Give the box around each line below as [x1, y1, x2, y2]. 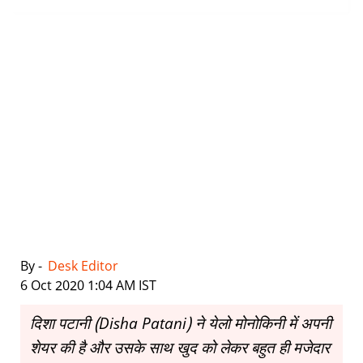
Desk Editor [48, 258, 122, 275]
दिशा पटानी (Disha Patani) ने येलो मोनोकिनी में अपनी [30, 314, 331, 335]
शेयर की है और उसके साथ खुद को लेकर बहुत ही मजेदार [30, 339, 330, 359]
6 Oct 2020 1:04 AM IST [20, 278, 156, 295]
